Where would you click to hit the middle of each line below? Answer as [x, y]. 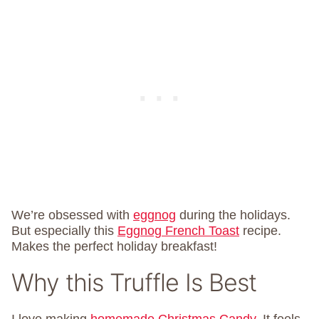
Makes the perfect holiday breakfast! [114, 246]
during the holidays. [233, 215]
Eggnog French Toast [178, 231]
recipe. [260, 231]
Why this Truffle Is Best [134, 282]
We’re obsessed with [72, 215]
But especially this [64, 231]
